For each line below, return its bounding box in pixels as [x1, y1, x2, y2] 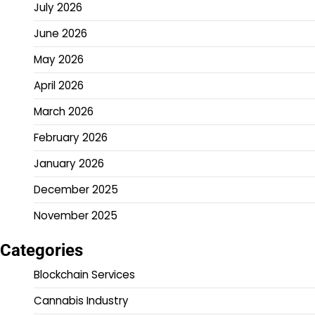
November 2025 [34, 208, 117, 224]
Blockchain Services [34, 267, 135, 283]
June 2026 [34, 26, 87, 41]
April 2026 [34, 78, 84, 94]
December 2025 [34, 182, 118, 198]
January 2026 [34, 156, 104, 172]
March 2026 [34, 104, 94, 120]
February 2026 [34, 130, 108, 146]
